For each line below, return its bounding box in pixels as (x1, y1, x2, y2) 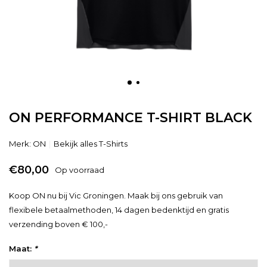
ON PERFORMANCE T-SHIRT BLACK (9, 110, 252, 126)
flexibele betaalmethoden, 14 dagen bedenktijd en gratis (9, 205, 229, 215)
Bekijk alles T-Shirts (54, 139, 128, 148)
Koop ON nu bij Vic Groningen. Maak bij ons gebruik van (9, 191, 223, 200)
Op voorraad (55, 165, 104, 175)
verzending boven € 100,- (9, 219, 108, 229)
